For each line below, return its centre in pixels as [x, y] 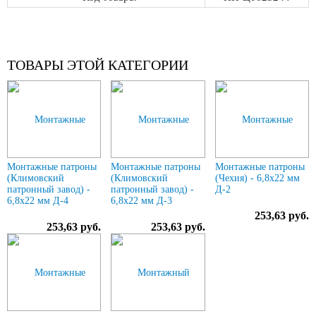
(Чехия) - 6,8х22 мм [257, 178]
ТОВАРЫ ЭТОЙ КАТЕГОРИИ [98, 65]
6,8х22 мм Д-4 [38, 201]
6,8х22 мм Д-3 [142, 201]
